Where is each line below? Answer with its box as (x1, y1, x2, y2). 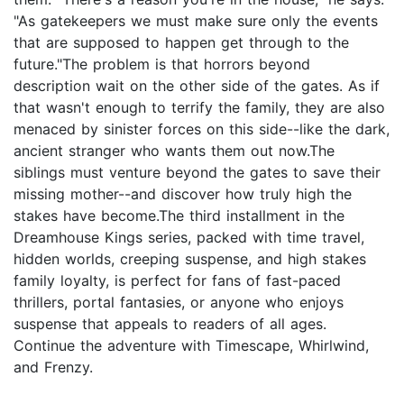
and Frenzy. (14, 358, 93, 377)
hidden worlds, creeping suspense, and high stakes (14, 250, 366, 269)
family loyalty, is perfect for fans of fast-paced (14, 271, 341, 290)
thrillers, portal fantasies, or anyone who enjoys (14, 293, 344, 312)
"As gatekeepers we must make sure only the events (14, 12, 378, 31)
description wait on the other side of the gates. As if (14, 77, 380, 96)
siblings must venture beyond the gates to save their (14, 163, 381, 182)
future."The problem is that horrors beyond (14, 55, 310, 74)
